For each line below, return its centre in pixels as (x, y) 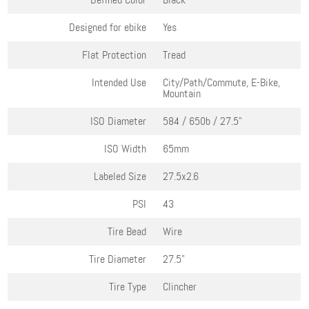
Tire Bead (127, 232)
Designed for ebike (108, 28)
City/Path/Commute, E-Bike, (222, 83)
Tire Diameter (118, 259)
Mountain (182, 94)
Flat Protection (114, 55)
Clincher (180, 287)
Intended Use (119, 83)
